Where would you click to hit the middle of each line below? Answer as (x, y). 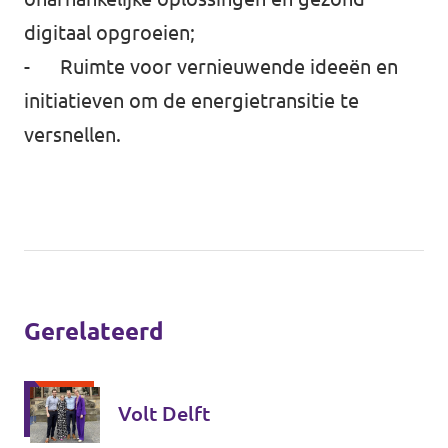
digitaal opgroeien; (109, 32)
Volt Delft (164, 413)
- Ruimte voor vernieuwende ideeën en (211, 66)
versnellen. (72, 134)
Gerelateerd (94, 331)
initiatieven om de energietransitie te (191, 100)
